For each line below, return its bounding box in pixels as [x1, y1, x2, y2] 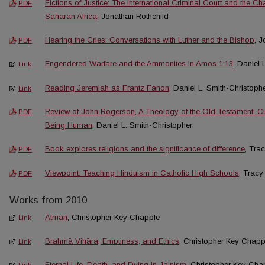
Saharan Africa [45, 11, 97, 21]
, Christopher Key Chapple [67, 212, 160, 222]
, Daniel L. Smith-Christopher [92, 120, 192, 130]
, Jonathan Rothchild [97, 11, 169, 21]
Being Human [45, 120, 92, 130]
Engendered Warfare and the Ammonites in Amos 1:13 [45, 59, 233, 69]
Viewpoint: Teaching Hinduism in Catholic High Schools [45, 168, 239, 177]
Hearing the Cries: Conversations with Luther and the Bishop [45, 35, 254, 45]
